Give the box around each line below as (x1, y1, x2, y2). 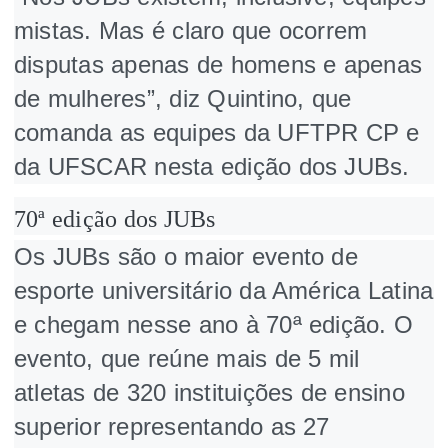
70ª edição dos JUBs (14, 205, 216, 232)
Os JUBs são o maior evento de (14, 242, 358, 270)
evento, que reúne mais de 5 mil (14, 344, 360, 372)
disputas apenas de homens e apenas (14, 50, 423, 78)
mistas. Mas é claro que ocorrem (14, 16, 368, 44)
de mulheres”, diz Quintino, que (14, 84, 352, 112)
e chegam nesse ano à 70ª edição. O (14, 310, 414, 338)
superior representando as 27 (14, 412, 330, 440)
